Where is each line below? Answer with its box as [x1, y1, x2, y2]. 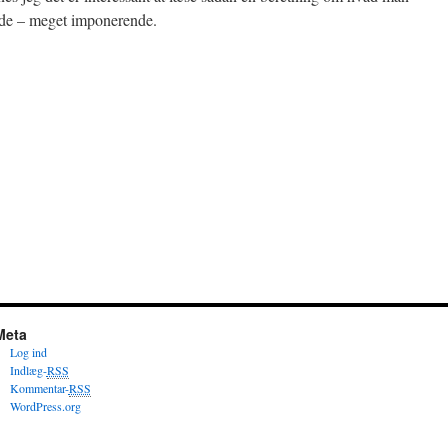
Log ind [9, 344, 47, 360]
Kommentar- [9, 380, 69, 396]
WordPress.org [9, 398, 81, 414]
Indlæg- [9, 362, 47, 378]
